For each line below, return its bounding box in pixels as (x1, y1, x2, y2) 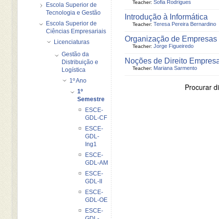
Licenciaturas (54, 38, 90, 45)
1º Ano (69, 77, 87, 84)
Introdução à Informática (125, 12, 208, 21)
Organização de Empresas (125, 34, 218, 43)
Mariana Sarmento (153, 65, 197, 71)
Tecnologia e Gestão (46, 9, 101, 16)
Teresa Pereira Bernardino (153, 21, 216, 27)
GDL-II (85, 177, 103, 185)
